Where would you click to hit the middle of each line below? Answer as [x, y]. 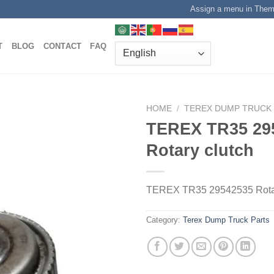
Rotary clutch [200, 150]
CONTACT [62, 46]
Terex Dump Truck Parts [226, 220]
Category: [165, 220]
